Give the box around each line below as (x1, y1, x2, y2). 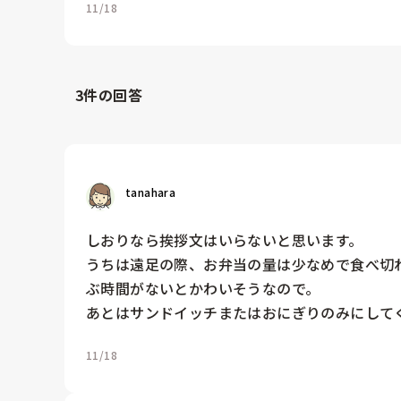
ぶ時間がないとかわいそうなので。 (86, 277, 320, 299)
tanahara (125, 183, 176, 200)
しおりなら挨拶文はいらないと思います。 (86, 228, 363, 251)
